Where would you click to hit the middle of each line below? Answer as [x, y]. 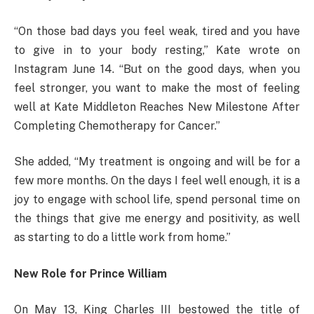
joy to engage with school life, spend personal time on [157, 200]
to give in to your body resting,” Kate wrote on [157, 50]
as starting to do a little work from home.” [122, 238]
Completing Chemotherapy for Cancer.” [117, 125]
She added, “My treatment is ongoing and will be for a [157, 162]
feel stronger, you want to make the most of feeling [157, 88]
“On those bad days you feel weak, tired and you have [157, 31]
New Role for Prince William [90, 273]
